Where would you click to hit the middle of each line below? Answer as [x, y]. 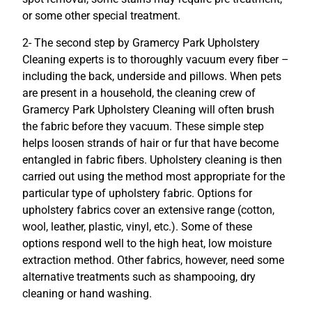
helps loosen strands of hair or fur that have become [150, 143]
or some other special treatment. [101, 16]
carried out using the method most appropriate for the [154, 176]
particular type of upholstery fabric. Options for [137, 193]
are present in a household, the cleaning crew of [139, 93]
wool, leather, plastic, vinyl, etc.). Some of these [137, 226]
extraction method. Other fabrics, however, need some [153, 260]
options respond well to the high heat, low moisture [147, 243]
